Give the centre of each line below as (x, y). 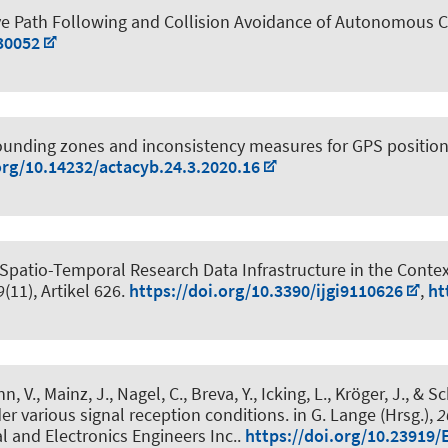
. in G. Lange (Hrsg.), (361, 415)
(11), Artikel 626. (67, 290)
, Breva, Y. (218, 394)
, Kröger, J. (366, 394)
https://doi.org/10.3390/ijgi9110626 (266, 290)
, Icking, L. (290, 394)
